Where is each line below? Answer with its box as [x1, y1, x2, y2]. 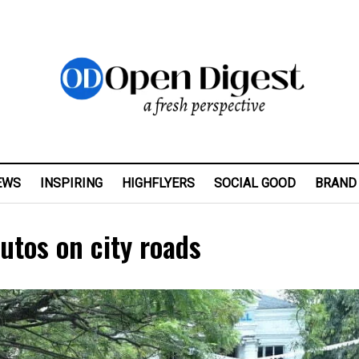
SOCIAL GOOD [214, 175, 296, 192]
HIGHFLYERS [122, 175, 195, 192]
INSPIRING [40, 175, 103, 192]
